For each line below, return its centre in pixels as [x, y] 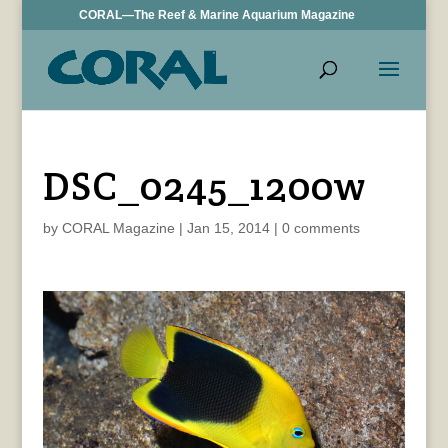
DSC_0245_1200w [204, 185]
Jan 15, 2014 [228, 228]
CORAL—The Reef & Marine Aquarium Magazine [217, 15]
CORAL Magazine [118, 228]
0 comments [320, 228]
